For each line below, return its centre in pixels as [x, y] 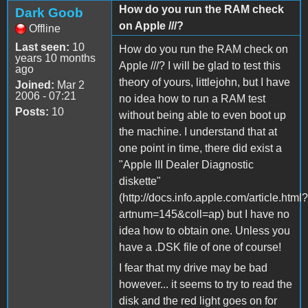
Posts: [32, 111]
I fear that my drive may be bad [193, 267]
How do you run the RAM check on [203, 49]
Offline [45, 28]
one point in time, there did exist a [200, 148]
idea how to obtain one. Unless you [205, 230]
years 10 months [55, 58]
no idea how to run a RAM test [192, 98]
